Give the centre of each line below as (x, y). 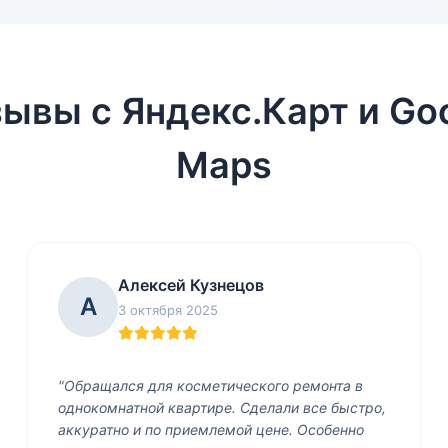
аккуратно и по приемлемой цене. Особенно (211, 429)
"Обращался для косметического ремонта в (211, 385)
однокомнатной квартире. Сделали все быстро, (222, 407)
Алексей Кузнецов (191, 285)
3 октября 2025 (168, 310)
